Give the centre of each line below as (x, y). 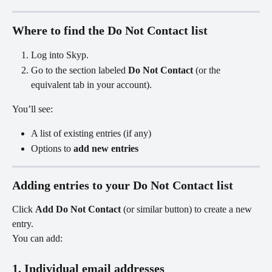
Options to (52, 148)
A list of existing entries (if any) (91, 134)
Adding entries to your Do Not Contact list (123, 185)
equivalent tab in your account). (91, 84)
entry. (23, 224)
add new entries (106, 148)
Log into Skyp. (60, 55)
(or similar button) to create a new (188, 209)
